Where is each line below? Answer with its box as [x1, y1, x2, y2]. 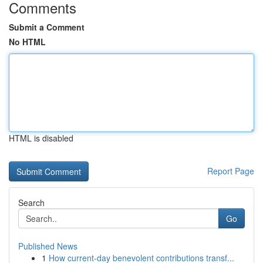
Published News [18, 240, 77, 252]
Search [18, 197, 45, 208]
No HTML [9, 36, 46, 48]
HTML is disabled [9, 132, 73, 144]
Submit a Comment [9, 21, 85, 33]
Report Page [207, 165, 254, 177]
